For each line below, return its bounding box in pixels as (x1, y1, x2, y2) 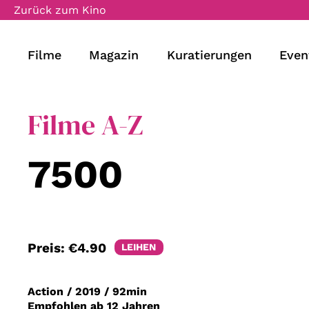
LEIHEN (121, 241, 156, 253)
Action (28, 285, 63, 299)
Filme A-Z (28, 106, 143, 143)
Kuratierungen (166, 47, 252, 62)
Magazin (89, 47, 139, 62)
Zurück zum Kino (14, 3, 106, 17)
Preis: (28, 239, 68, 256)
